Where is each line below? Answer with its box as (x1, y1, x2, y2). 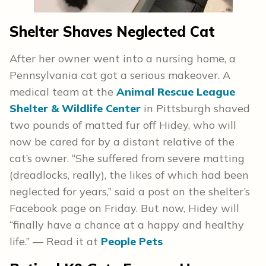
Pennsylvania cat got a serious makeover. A (9, 68, 230, 82)
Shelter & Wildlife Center (9, 102, 141, 115)
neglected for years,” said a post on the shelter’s (9, 185, 250, 198)
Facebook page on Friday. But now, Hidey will (9, 201, 239, 215)
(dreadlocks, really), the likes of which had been (9, 168, 249, 182)
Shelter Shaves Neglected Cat (9, 23, 215, 40)
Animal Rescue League (116, 85, 235, 99)
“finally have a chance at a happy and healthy (9, 218, 244, 232)
